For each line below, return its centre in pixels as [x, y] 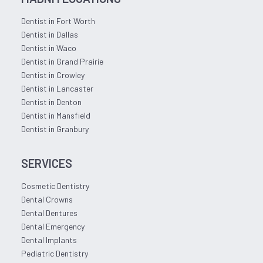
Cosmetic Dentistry [55, 186]
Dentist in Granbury [55, 129]
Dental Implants [49, 240]
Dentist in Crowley [53, 75]
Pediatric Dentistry [54, 254]
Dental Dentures [49, 213]
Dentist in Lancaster [57, 89]
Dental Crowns [47, 200]
